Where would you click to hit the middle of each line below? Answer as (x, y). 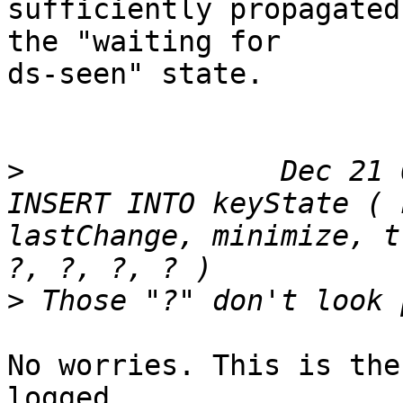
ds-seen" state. (135, 74)
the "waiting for (144, 42)
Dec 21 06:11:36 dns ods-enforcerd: (33, 171)
